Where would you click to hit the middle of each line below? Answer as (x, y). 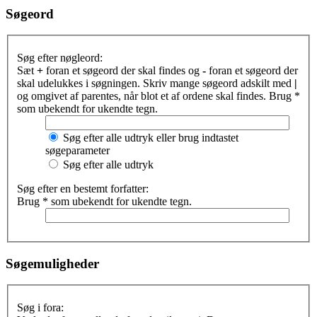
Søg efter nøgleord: (60, 58)
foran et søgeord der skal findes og (123, 70)
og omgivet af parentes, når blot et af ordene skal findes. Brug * (158, 96)
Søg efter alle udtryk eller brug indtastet (149, 138)
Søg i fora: (40, 308)
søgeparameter (77, 150)
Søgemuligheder (52, 263)
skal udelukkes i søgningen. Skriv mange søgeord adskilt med (156, 83)
